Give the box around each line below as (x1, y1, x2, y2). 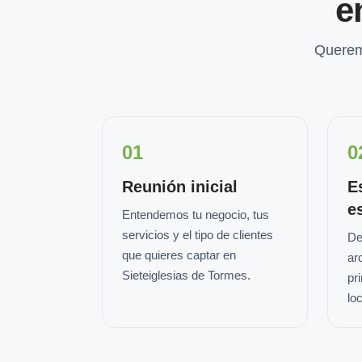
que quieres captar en (122, 248, 236, 262)
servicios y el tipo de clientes (122, 228, 273, 242)
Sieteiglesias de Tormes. (122, 268, 250, 282)
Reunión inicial (122, 178, 238, 196)
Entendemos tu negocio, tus (122, 208, 269, 221)
